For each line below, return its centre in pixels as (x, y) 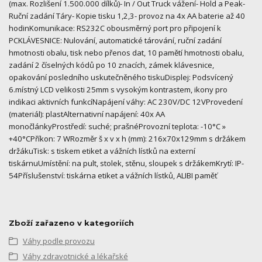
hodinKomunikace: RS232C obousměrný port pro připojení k (115, 28)
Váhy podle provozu (58, 241)
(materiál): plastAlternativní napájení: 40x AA (87, 114)
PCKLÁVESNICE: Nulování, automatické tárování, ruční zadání (115, 41)
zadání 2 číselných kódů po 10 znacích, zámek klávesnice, (111, 65)
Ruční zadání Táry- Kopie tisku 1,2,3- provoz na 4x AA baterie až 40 (127, 16)
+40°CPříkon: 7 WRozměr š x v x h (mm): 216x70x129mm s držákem (127, 139)
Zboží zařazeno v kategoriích (71, 223)
